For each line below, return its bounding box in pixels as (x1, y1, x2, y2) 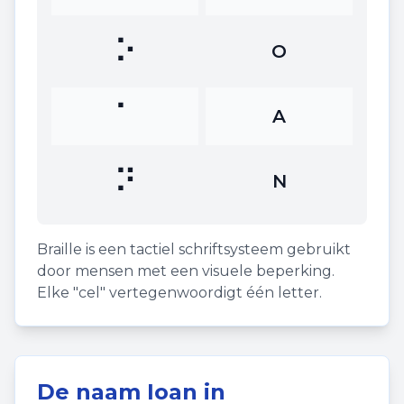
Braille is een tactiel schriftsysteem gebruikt (37, 241, 351, 258)
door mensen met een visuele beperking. (37, 262, 335, 280)
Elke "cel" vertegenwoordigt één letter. (37, 284, 322, 301)
